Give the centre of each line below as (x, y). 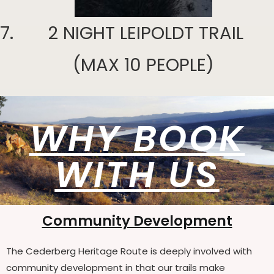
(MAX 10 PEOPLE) (143, 65)
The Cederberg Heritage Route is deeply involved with (129, 251)
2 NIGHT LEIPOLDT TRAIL (146, 33)
